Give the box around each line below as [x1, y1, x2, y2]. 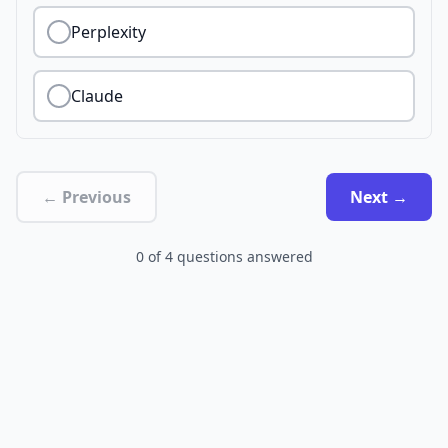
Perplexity [71, 21, 146, 43]
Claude [71, 85, 123, 107]
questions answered [176, 247, 313, 266]
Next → [350, 186, 408, 208]
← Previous [42, 186, 131, 208]
